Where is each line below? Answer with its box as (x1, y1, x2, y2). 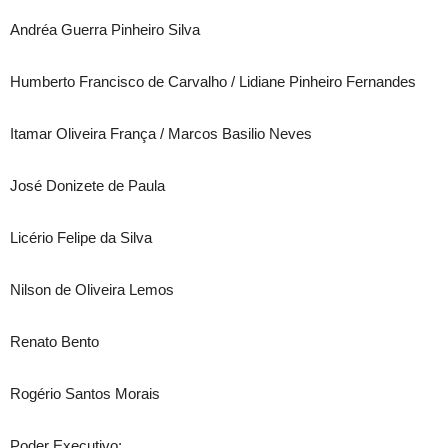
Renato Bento (10, 333, 99, 350)
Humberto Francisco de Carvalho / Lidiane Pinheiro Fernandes (10, 73, 416, 90)
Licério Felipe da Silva (10, 229, 152, 246)
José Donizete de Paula (10, 177, 165, 194)
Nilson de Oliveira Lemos (10, 281, 174, 298)
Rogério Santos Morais (10, 385, 160, 402)
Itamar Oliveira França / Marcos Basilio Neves (10, 125, 312, 142)
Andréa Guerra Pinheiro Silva (10, 21, 200, 38)
